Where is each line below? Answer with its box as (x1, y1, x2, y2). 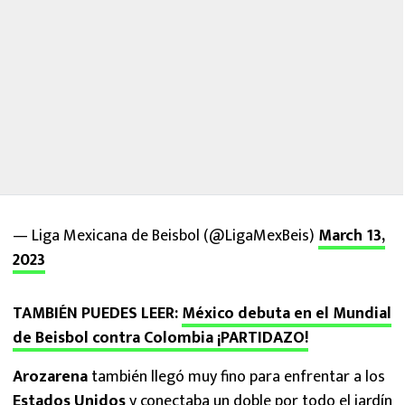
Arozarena (13, 363, 91, 391)
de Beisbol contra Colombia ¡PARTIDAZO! (13, 325, 308, 352)
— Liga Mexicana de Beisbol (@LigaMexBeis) (13, 222, 318, 250)
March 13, (318, 222, 385, 250)
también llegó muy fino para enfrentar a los (91, 363, 385, 391)
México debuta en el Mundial (182, 300, 391, 327)
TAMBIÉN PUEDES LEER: (13, 300, 178, 327)
